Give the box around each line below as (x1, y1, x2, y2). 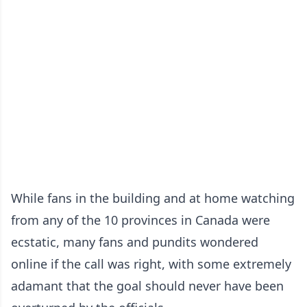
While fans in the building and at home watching (11, 190, 295, 206)
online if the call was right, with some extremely (11, 256, 291, 272)
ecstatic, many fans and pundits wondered (11, 234, 258, 250)
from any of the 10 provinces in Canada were (11, 212, 270, 228)
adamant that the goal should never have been (11, 278, 284, 294)
